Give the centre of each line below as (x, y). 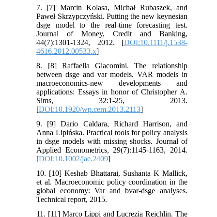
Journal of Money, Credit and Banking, (112, 33)
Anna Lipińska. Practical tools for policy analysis (112, 132)
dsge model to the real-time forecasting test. (112, 25)
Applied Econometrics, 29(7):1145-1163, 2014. (112, 150)
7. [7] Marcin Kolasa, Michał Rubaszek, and (112, 7)
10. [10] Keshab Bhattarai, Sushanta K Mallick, (112, 173)
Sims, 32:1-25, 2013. (112, 100)
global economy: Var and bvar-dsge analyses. (112, 190)
